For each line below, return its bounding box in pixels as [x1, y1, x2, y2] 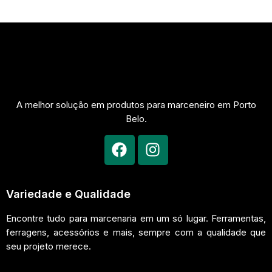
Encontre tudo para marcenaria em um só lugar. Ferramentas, [6, 212, 266, 224]
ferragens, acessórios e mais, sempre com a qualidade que [6, 226, 266, 238]
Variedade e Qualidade [6, 187, 131, 200]
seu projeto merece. [6, 240, 91, 252]
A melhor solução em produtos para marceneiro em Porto [16, 99, 256, 111]
